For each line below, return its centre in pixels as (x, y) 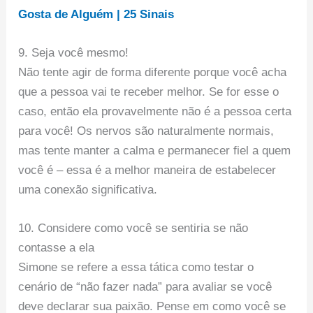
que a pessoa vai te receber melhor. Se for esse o (149, 92)
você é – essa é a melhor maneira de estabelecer (147, 170)
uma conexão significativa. (88, 190)
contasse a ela (57, 248)
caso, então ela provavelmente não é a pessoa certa (155, 112)
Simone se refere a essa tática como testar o (136, 268)
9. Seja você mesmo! (74, 53)
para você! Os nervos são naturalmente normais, (146, 131)
